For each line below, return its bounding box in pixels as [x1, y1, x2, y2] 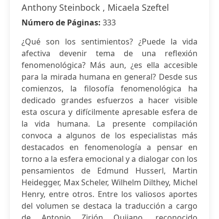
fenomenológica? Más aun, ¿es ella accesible [22, 60, 197, 70]
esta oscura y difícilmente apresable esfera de [22, 107, 197, 117]
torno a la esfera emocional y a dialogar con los [22, 153, 197, 164]
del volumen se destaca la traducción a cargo [22, 200, 197, 211]
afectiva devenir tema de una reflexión [22, 48, 197, 59]
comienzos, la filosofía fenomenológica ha [22, 83, 197, 94]
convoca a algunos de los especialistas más [22, 130, 197, 141]
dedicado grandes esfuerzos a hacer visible [22, 95, 197, 106]
